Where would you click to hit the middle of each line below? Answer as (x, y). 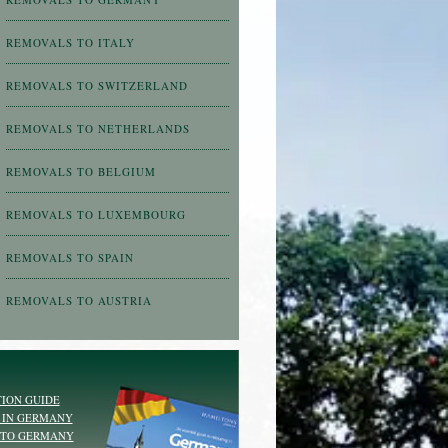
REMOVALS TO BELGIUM (80, 171)
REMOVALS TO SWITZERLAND (96, 85)
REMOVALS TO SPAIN (69, 257)
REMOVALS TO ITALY (70, 42)
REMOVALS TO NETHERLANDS (97, 128)
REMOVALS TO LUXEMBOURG (95, 214)
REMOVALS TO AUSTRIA (78, 300)
